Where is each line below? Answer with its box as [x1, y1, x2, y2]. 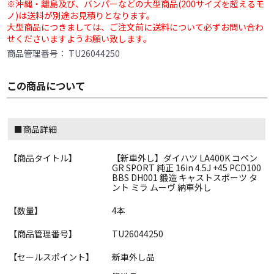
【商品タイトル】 [9, 152, 78, 165]
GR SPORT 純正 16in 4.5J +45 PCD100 [112, 161, 261, 174]
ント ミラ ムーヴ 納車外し [112, 181, 212, 194]
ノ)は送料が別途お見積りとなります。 [7, 9, 155, 22]
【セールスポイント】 [9, 251, 95, 264]
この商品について [7, 78, 86, 94]
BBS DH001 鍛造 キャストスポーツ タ [112, 171, 257, 184]
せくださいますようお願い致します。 [7, 32, 152, 45]
